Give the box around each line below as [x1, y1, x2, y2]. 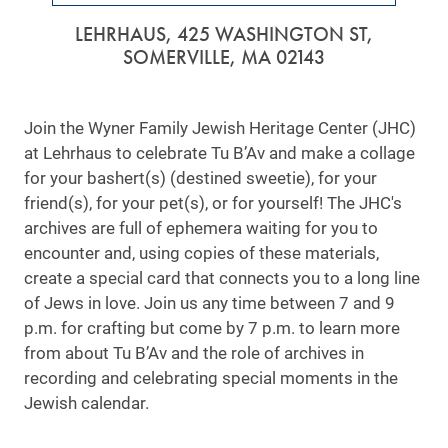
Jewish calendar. [24, 393, 149, 414]
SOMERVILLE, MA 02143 [123, 44, 325, 70]
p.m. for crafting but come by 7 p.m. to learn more [24, 318, 400, 339]
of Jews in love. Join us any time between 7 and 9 [24, 293, 395, 314]
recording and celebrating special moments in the [24, 368, 398, 389]
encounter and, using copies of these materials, [24, 243, 379, 264]
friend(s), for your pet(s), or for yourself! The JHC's [24, 193, 402, 214]
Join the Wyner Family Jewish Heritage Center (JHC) [24, 118, 416, 139]
